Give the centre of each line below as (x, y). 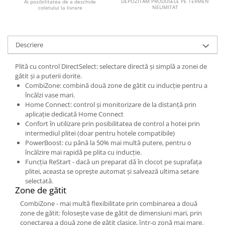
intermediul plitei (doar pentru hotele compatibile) (100, 133)
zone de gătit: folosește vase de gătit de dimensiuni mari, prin (111, 213)
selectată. (39, 181)
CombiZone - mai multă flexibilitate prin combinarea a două (109, 203)
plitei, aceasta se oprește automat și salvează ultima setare (112, 171)
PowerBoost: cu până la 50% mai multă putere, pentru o (108, 142)
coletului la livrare (60, 7)
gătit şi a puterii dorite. (48, 76)
